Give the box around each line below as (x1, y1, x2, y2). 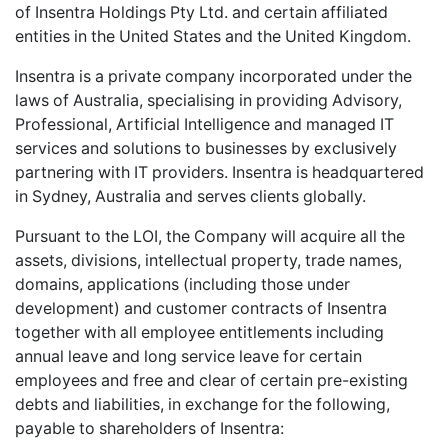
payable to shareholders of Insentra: (15, 418, 284, 438)
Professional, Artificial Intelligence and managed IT (15, 114, 394, 134)
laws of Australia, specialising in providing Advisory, (15, 90, 402, 110)
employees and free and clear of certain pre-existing (15, 370, 408, 390)
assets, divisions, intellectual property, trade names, (15, 250, 402, 270)
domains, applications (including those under (15, 274, 350, 294)
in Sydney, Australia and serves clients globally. (15, 186, 366, 206)
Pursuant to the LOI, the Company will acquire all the (15, 226, 405, 246)
